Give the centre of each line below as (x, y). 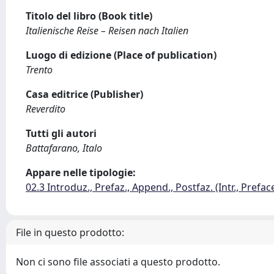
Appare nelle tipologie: (81, 172)
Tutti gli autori (61, 133)
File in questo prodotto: (70, 232)
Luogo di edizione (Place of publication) (121, 55)
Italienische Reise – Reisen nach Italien (107, 31)
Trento (39, 70)
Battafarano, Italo (64, 148)
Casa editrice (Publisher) (84, 94)
